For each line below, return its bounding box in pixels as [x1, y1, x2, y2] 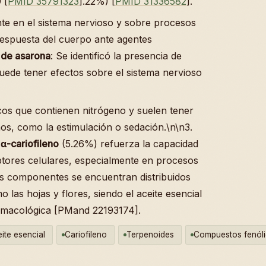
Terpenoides [126, 229, 174, 239]
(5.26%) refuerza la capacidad [59, 137, 198, 150]
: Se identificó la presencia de [50, 49, 182, 62]
